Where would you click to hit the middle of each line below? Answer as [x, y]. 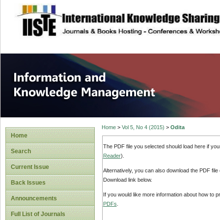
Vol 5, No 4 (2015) [143, 127]
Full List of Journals [38, 214]
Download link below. [127, 180]
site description [95, 15]
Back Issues [28, 183]
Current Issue [30, 167]
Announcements [34, 198]
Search [21, 151]
